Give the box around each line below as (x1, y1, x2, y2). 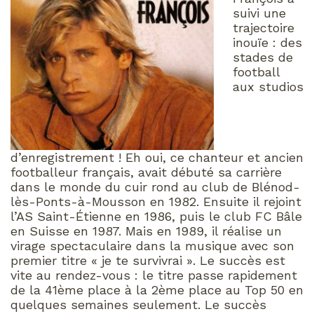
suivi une (233, 5, 286, 20)
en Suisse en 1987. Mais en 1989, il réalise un (11, 223, 282, 238)
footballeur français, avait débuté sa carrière (11, 164, 282, 179)
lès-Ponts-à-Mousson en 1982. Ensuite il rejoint (11, 193, 301, 209)
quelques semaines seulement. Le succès (11, 296, 266, 312)
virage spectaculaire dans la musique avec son (11, 238, 294, 253)
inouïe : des (233, 34, 302, 50)
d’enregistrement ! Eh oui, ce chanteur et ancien (11, 149, 303, 165)
